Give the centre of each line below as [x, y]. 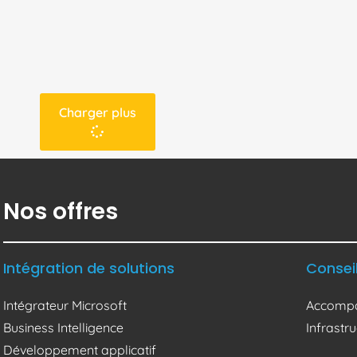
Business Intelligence [63, 327]
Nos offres [60, 211]
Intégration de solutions [88, 268]
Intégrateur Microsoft [65, 305]
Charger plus [97, 112]
